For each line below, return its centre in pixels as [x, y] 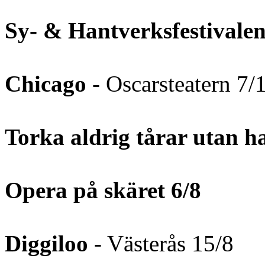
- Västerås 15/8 [161, 243]
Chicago [49, 83]
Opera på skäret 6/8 [103, 190]
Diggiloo [46, 243]
